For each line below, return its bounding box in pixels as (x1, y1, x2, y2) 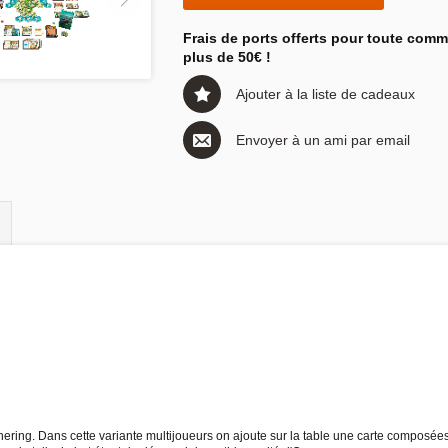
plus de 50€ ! (183, 49, 271, 65)
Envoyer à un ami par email (236, 132, 410, 148)
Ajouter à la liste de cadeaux (236, 86, 415, 102)
